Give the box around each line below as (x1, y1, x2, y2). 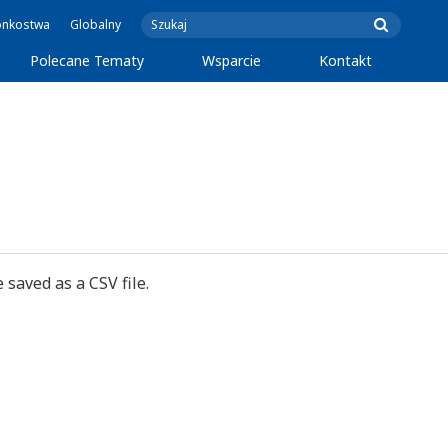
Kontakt (318, 51, 372, 70)
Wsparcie (201, 51, 261, 70)
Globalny (70, 16, 121, 33)
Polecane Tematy (29, 51, 144, 70)
